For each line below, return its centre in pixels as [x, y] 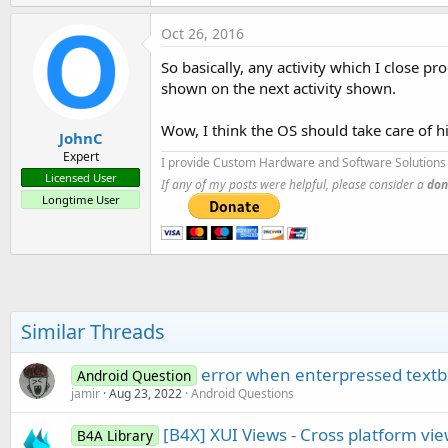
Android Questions [242, 393]
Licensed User [80, 177]
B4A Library [114, 435]
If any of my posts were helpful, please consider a [294, 184]
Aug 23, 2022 [145, 393]
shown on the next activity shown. [278, 88]
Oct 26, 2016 [202, 33]
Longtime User [80, 199]
